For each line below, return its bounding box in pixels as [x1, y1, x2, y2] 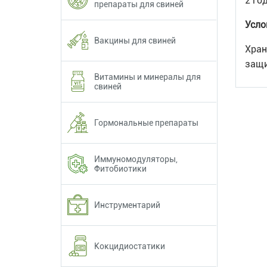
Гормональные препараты [94, 117, 198, 128]
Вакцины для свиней [94, 35, 176, 45]
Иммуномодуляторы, [94, 154, 178, 164]
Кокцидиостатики [94, 241, 165, 251]
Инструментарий [94, 200, 160, 210]
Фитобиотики [94, 163, 147, 173]
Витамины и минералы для [94, 72, 201, 82]
